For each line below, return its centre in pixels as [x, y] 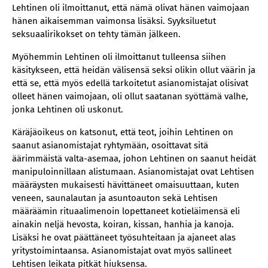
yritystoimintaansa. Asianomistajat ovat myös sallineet [122, 251]
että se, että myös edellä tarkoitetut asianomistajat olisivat [130, 83]
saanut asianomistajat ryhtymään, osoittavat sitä [110, 145]
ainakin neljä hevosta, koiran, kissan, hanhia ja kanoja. [123, 224]
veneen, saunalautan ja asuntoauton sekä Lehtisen [115, 198]
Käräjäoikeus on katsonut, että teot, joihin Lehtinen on [123, 132]
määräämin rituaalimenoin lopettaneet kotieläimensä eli [126, 211]
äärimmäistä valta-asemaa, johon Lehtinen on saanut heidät [134, 159]
